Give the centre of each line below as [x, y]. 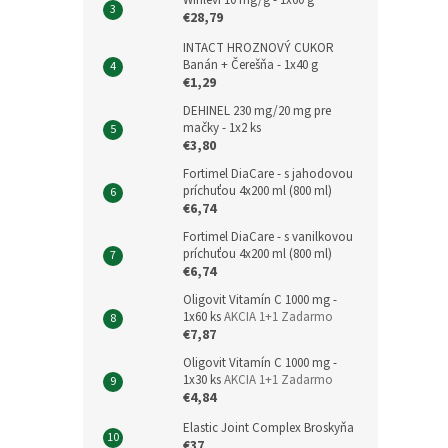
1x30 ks [203, 380]
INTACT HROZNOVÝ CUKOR [258, 48]
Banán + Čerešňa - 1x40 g [250, 65]
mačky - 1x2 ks [222, 128]
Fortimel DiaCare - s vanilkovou [268, 237]
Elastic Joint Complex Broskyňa [268, 428]
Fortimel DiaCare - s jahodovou [268, 174]
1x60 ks [203, 317]
